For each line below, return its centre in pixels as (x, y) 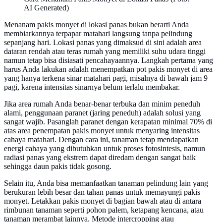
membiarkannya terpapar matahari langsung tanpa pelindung (98, 33)
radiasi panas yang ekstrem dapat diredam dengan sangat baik (100, 157)
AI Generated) (46, 7)
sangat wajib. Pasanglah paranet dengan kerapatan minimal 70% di (108, 121)
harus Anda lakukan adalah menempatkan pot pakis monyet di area (108, 69)
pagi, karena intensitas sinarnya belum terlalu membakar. (92, 87)
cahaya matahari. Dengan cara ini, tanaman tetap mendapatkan (101, 139)
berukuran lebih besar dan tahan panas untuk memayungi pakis (102, 192)
